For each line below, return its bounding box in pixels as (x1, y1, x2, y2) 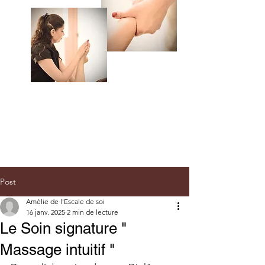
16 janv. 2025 (26, 208, 65, 216)
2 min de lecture (67, 208, 118, 216)
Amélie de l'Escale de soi (26, 197, 105, 206)
